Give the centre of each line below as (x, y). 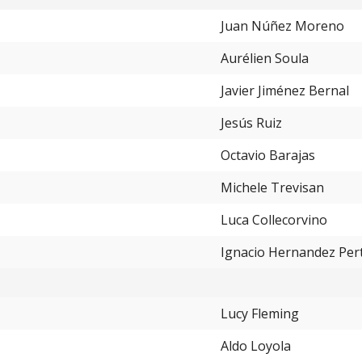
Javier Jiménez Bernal (285, 91)
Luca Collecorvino (274, 220)
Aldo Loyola (256, 346)
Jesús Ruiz (251, 123)
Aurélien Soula (265, 59)
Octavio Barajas (268, 156)
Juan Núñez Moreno (282, 26)
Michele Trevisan (272, 188)
